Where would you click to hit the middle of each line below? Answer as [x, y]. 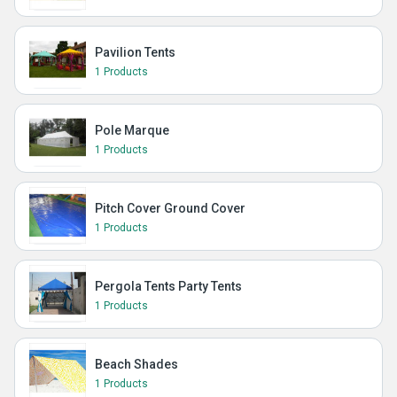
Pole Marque [132, 130]
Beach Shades [136, 364]
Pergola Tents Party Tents [168, 286]
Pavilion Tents [135, 52]
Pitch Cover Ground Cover [170, 208]
